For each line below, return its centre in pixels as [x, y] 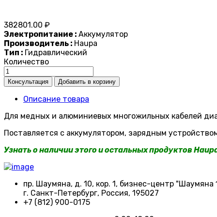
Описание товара [56, 99]
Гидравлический [56, 53]
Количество [26, 62]
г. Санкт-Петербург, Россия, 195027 [91, 193]
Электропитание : [41, 34]
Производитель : [39, 44]
